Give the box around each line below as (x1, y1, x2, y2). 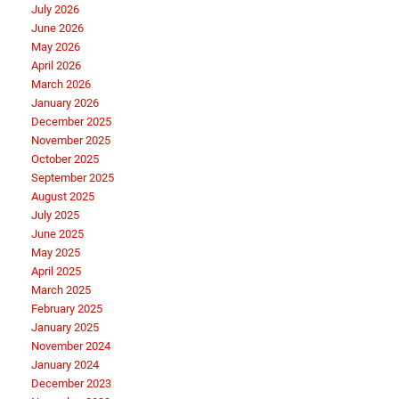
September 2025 (31, 171, 114, 185)
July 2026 (31, 3, 79, 17)
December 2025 (31, 115, 111, 129)
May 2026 (31, 40, 80, 54)
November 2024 (31, 339, 110, 354)
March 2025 (31, 283, 91, 297)
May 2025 (31, 246, 80, 260)
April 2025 (31, 265, 81, 279)
